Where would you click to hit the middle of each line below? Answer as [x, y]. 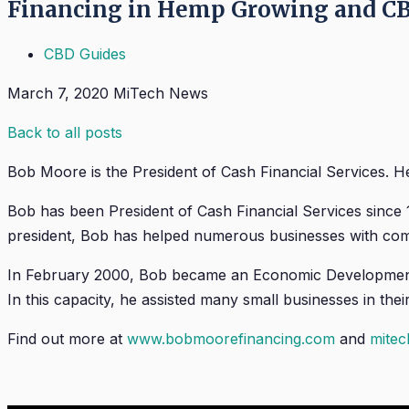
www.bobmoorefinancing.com [231, 338]
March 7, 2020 [58, 93]
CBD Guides [85, 53]
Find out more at [67, 338]
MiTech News [161, 93]
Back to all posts [65, 132]
